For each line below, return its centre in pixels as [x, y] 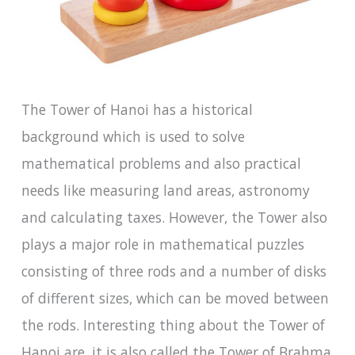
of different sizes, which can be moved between [175, 298]
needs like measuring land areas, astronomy [165, 191]
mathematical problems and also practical [161, 164]
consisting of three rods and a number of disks [174, 271]
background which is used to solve [133, 137]
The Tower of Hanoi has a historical [137, 110]
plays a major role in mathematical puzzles [162, 244]
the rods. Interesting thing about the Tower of [173, 325]
